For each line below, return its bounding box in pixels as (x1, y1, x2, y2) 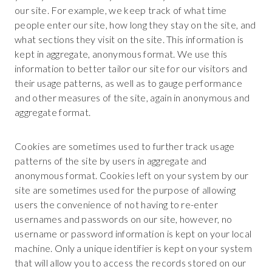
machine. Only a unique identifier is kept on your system (15, 242, 252, 254)
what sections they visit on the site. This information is (15, 33, 244, 45)
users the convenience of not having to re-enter (15, 198, 219, 210)
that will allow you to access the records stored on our (15, 256, 246, 268)
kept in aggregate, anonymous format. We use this (15, 47, 228, 59)
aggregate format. (15, 106, 91, 118)
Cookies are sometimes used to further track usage (15, 140, 235, 152)
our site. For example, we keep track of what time (15, 4, 227, 16)
